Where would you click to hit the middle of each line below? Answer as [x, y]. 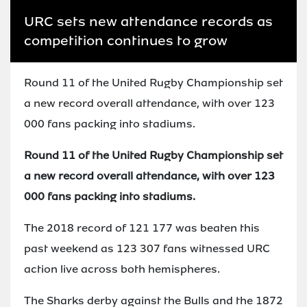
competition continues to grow [126, 40]
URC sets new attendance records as [148, 21]
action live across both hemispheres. [122, 269]
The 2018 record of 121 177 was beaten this [142, 228]
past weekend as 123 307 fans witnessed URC [147, 248]
